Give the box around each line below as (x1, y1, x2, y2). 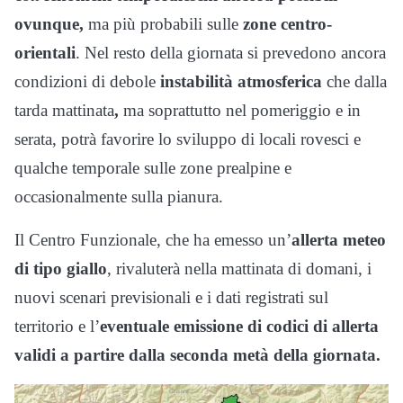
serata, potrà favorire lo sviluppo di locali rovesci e (14, 130, 361, 148)
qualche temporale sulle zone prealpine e (14, 158, 291, 177)
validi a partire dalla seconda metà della (14, 345, 309, 364)
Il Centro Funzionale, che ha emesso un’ (14, 230, 291, 249)
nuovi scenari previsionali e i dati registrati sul (14, 288, 328, 307)
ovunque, (14, 14, 84, 33)
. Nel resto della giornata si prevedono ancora (76, 43, 386, 62)
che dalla (327, 72, 387, 91)
